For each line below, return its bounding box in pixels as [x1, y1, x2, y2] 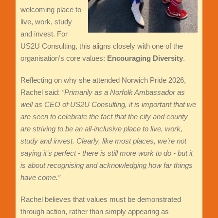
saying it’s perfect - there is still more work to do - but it [20, 149, 193, 158]
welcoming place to [20, 5, 81, 14]
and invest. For [20, 30, 68, 38]
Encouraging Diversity [107, 54, 183, 63]
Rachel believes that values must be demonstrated [20, 195, 181, 204]
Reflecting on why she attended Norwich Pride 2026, [20, 76, 186, 85]
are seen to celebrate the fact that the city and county [20, 112, 188, 121]
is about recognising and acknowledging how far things [20, 161, 193, 170]
